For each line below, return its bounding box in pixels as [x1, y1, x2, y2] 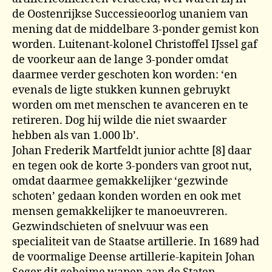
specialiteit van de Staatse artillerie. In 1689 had [12, 235, 259, 249]
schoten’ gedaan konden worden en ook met [12, 189, 241, 203]
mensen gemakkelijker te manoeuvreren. [12, 205, 228, 219]
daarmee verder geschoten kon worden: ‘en [12, 68, 237, 82]
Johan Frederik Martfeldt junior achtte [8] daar [12, 144, 251, 158]
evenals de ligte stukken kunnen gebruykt [12, 83, 230, 97]
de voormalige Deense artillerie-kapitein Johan [12, 250, 255, 264]
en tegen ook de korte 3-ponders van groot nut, [12, 159, 252, 173]
